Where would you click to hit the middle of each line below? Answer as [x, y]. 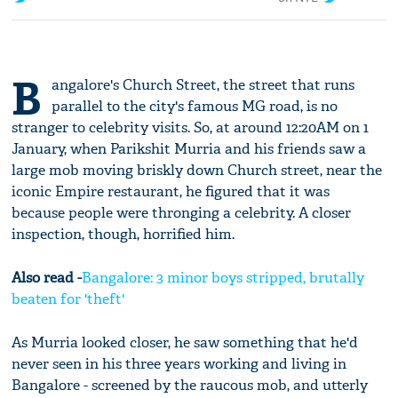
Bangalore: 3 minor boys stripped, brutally [223, 277]
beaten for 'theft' [68, 298]
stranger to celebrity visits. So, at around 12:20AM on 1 [191, 127]
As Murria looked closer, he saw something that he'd [185, 342]
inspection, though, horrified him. [123, 234]
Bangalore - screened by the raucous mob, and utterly [190, 385]
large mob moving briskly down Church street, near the [197, 170]
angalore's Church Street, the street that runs [203, 84]
